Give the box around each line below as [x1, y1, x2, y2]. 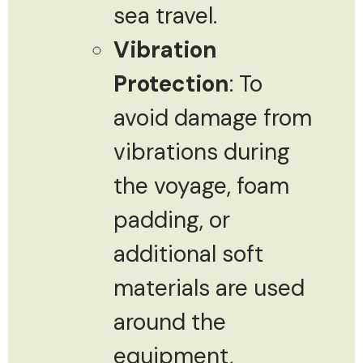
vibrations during [113, 136, 290, 167]
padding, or [113, 204, 230, 235]
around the [113, 306, 226, 337]
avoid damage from [113, 102, 312, 133]
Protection [113, 68, 229, 99]
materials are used [113, 272, 305, 303]
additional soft [113, 238, 263, 269]
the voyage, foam [113, 170, 289, 201]
